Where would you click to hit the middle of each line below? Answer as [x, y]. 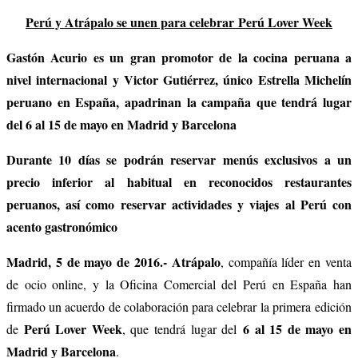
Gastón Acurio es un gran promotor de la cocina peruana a [179, 57]
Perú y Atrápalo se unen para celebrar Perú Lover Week [179, 22]
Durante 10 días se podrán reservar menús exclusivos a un [179, 159]
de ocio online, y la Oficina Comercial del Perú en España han [179, 284]
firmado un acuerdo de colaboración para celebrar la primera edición [179, 306]
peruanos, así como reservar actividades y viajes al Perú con [179, 204]
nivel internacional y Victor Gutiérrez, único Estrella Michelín [179, 79]
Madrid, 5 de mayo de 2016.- [87, 261]
